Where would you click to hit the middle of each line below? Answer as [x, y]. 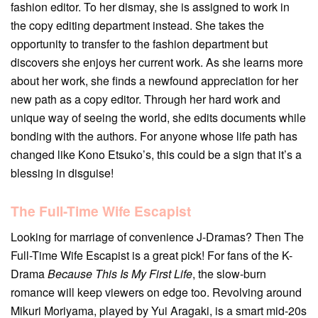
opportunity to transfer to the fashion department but [139, 44]
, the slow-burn [229, 273]
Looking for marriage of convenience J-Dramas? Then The [157, 236]
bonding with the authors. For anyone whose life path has [154, 136]
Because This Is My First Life [120, 273]
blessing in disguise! [62, 173]
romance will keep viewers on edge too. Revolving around [156, 292]
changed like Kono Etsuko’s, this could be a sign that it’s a [156, 155]
